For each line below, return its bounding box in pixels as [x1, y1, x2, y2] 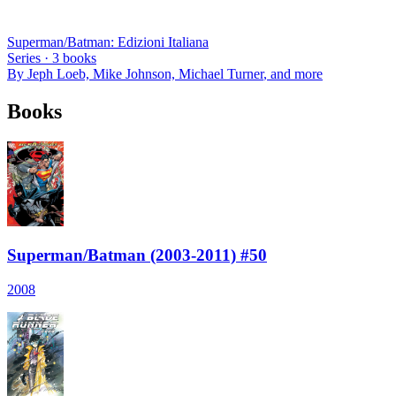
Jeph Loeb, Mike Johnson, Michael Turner [27, 65, 263, 81]
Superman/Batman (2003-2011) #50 [7, 246, 267, 265]
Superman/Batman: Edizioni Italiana [7, 34, 209, 49]
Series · [7, 49, 52, 65]
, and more [263, 65, 323, 81]
